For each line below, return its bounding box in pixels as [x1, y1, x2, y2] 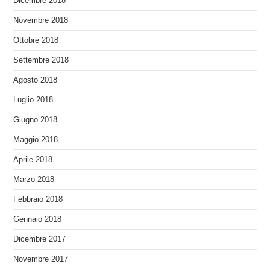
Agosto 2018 [13, 75, 58, 84]
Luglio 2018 [13, 95, 54, 104]
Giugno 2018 [13, 115, 58, 124]
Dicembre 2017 [13, 234, 66, 243]
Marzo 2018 [13, 175, 55, 184]
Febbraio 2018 [13, 195, 63, 204]
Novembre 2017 [13, 254, 69, 263]
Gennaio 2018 [13, 215, 62, 224]
